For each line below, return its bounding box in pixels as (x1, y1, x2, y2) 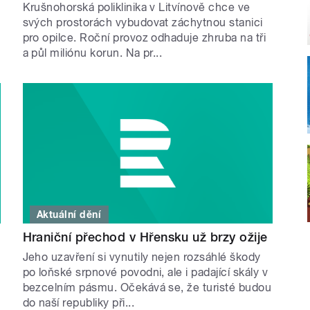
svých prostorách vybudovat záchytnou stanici (22, 15, 263, 29)
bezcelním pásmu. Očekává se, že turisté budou (22, 281, 272, 295)
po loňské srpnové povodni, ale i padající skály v (22, 266, 268, 280)
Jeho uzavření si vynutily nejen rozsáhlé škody (22, 250, 261, 264)
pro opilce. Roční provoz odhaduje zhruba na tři (22, 30, 266, 44)
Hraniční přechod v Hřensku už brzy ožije (22, 230, 268, 245)
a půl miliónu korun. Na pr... (22, 46, 163, 60)
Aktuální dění (37, 209, 102, 221)
